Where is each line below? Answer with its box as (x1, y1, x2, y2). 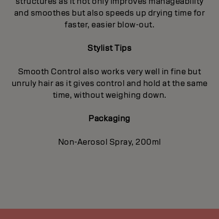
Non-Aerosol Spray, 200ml (58, 136, 161, 147)
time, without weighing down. (52, 89, 167, 100)
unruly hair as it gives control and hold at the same (11, 78, 208, 88)
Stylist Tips (88, 43, 131, 53)
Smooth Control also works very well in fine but (18, 66, 201, 77)
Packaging (88, 113, 131, 124)
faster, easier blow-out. (65, 19, 154, 30)
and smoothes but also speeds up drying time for (14, 7, 205, 18)
